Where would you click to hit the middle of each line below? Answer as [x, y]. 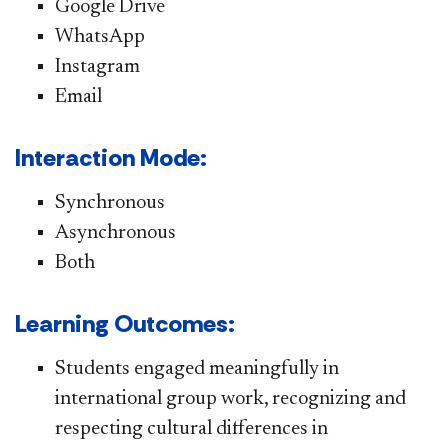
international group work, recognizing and [230, 398]
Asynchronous [115, 232]
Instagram [97, 66]
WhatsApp [100, 36]
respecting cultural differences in [191, 428]
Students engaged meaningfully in [197, 368]
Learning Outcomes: [125, 323]
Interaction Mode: [111, 157]
